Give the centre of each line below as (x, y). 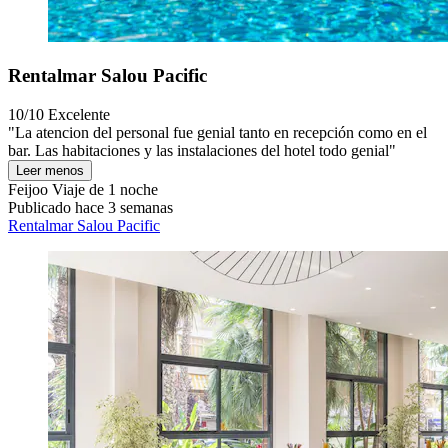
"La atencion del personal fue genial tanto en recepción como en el (217, 132)
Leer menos (50, 170)
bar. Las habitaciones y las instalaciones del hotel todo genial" (202, 150)
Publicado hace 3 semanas (90, 207)
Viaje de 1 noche (103, 189)
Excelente (79, 114)
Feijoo (28, 189)
